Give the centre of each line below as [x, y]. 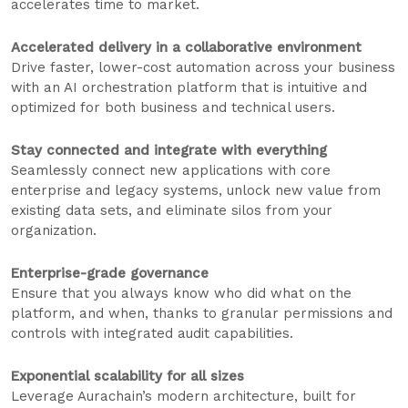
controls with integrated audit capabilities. [152, 334]
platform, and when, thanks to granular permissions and [202, 314]
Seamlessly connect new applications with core [171, 171]
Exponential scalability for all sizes [127, 377]
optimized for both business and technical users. [173, 108]
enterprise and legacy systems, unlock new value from [196, 191]
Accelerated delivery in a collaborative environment [186, 48]
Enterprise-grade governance [110, 274]
